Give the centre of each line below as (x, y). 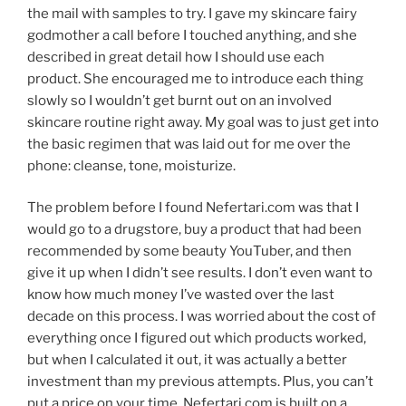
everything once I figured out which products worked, (197, 338)
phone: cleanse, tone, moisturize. (131, 165)
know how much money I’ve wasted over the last (181, 295)
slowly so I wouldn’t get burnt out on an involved (179, 100)
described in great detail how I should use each (176, 57)
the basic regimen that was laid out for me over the (189, 144)
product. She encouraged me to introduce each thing (195, 78)
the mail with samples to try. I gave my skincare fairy (192, 13)
